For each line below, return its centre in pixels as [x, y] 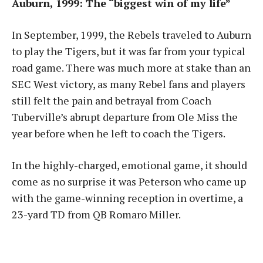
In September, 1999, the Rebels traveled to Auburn [131, 35]
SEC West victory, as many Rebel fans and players [129, 84]
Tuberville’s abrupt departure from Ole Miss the [125, 117]
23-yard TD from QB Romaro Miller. [96, 214]
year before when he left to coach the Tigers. [119, 133]
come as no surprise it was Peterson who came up [129, 181]
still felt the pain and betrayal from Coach [112, 100]
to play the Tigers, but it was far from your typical [129, 51]
